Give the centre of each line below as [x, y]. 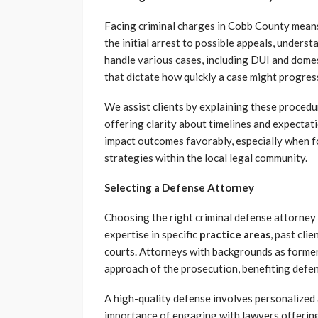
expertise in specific [152, 234]
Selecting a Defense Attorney [179, 187]
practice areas [235, 234]
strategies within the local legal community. [206, 157]
